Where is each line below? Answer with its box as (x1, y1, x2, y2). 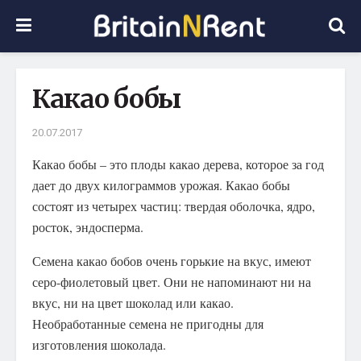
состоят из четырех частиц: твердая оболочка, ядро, (32, 197, 315, 214)
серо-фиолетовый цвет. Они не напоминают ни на (32, 272, 311, 290)
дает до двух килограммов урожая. (32, 176, 222, 193)
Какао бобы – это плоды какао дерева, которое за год (32, 155, 324, 172)
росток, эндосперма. (32, 218, 143, 235)
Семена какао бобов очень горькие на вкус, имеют (32, 251, 311, 269)
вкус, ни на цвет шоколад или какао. (32, 293, 234, 311)
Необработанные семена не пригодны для (32, 314, 263, 332)
